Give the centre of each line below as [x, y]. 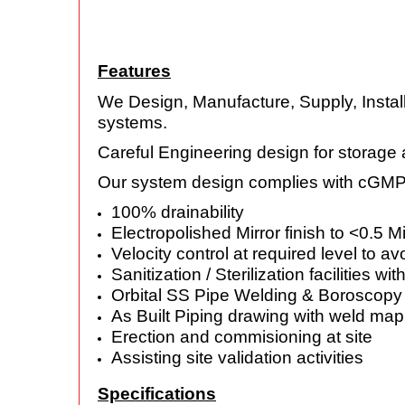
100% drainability [178, 212]
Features [134, 71]
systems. [132, 122]
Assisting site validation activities [237, 358]
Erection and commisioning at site [242, 337]
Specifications [157, 394]
